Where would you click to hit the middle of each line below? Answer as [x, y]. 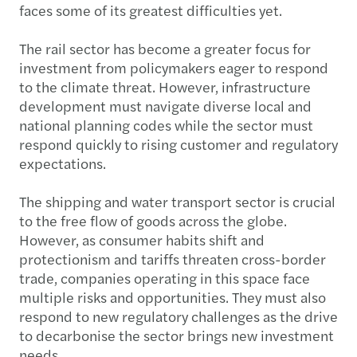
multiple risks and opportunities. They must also [173, 296]
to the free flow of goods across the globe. [153, 220]
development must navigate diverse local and [165, 105]
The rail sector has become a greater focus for [165, 48]
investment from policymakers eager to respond [174, 67]
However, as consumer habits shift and [142, 239]
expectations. [63, 163]
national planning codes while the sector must [166, 124]
